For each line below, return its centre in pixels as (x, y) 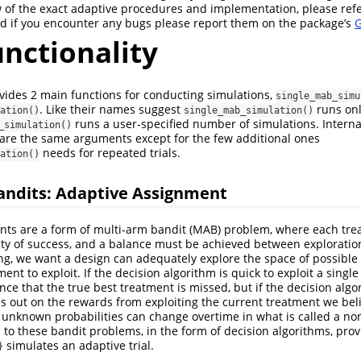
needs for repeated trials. (110, 152)
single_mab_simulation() (249, 110)
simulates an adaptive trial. (79, 345)
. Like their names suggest (112, 109)
